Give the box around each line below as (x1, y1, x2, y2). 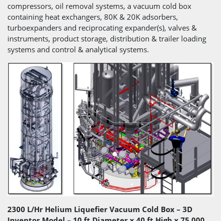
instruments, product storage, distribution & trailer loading (7, 33, 206, 43)
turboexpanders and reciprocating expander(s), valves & (7, 22, 197, 33)
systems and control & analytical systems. (7, 44, 149, 54)
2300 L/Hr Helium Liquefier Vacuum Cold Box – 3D (7, 204, 192, 214)
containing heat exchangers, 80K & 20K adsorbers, (7, 11, 178, 22)
